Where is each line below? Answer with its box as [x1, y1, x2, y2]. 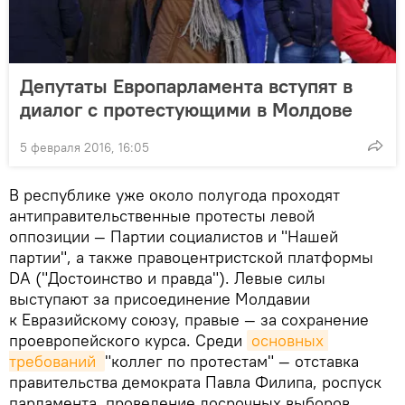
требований [9, 350, 100, 372]
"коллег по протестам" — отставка [105, 350, 359, 372]
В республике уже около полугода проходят [9, 184, 340, 205]
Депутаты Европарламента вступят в [20, 72, 353, 99]
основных [251, 329, 324, 351]
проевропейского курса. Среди [9, 329, 247, 351]
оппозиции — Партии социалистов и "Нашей [9, 225, 338, 247]
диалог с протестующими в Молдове [20, 96, 353, 122]
